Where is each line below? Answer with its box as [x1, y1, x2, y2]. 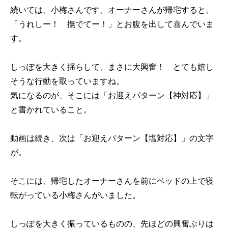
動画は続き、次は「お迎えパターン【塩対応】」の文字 [10, 132, 214, 143]
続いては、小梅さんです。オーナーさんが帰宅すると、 [10, 4, 214, 15]
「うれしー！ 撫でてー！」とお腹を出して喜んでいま [10, 18, 214, 29]
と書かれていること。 [10, 104, 92, 115]
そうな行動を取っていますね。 [10, 75, 124, 86]
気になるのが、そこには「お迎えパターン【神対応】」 [10, 90, 214, 100]
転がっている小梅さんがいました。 [10, 189, 140, 200]
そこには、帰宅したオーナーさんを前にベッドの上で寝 [10, 175, 214, 186]
